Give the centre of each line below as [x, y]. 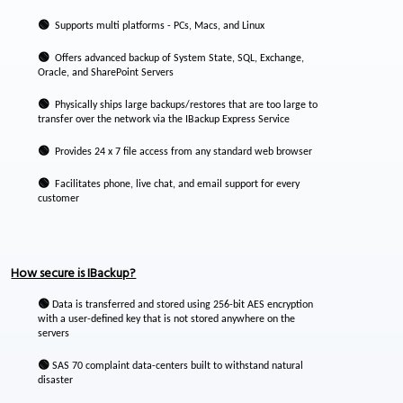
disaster [56, 381]
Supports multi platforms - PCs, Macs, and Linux [157, 26]
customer [59, 199]
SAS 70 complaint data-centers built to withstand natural [177, 366]
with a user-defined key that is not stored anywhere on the [167, 319]
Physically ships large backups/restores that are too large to [184, 105]
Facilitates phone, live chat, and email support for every [175, 184]
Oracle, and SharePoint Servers [106, 73]
